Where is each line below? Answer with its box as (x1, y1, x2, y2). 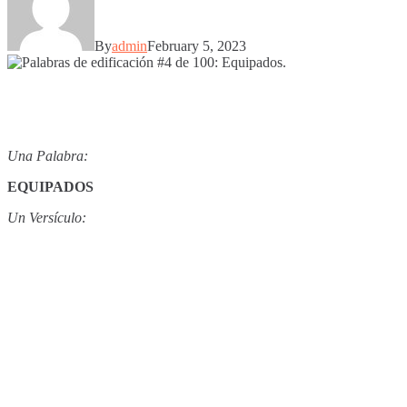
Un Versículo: (7, 209, 86, 225)
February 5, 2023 (147, 37, 246, 54)
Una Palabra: (7, 147, 88, 164)
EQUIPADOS (7, 178, 94, 194)
